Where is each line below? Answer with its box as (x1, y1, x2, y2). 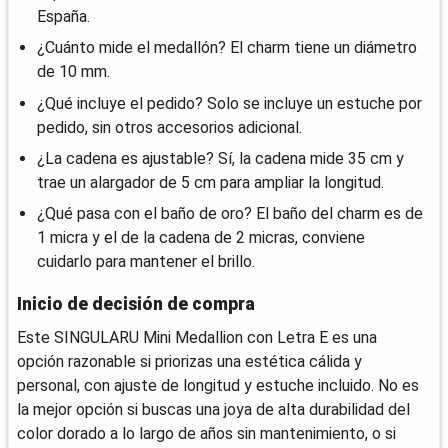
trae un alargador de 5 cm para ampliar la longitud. (37, 172, 384, 192)
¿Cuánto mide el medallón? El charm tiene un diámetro (37, 38, 417, 58)
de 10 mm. (37, 62, 110, 82)
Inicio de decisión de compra (17, 293, 255, 314)
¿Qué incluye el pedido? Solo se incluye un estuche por (37, 93, 422, 113)
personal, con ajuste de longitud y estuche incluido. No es (17, 375, 419, 395)
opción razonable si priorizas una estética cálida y (17, 351, 362, 371)
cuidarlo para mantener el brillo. (37, 251, 255, 271)
